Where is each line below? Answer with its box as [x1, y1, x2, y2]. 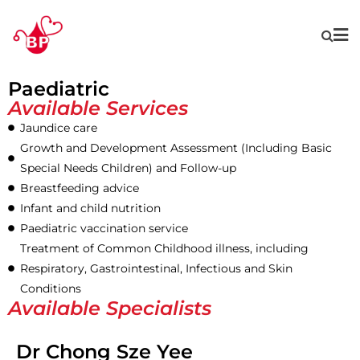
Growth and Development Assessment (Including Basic [20, 140, 332, 155]
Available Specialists [8, 296, 211, 320]
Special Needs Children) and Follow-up [20, 160, 236, 175]
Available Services [8, 96, 188, 120]
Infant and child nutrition [20, 200, 161, 215]
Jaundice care [20, 120, 97, 135]
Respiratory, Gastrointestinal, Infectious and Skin [20, 260, 292, 276]
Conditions [20, 280, 81, 296]
